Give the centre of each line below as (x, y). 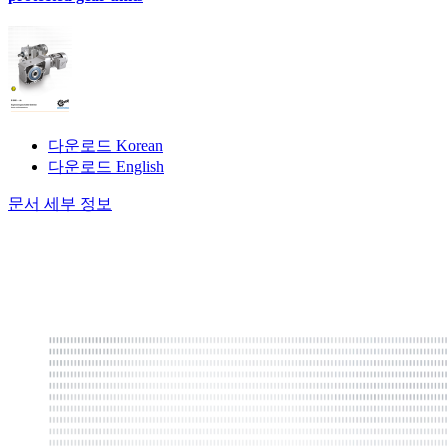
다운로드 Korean (105, 146)
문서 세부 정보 (60, 204)
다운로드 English (106, 167)
